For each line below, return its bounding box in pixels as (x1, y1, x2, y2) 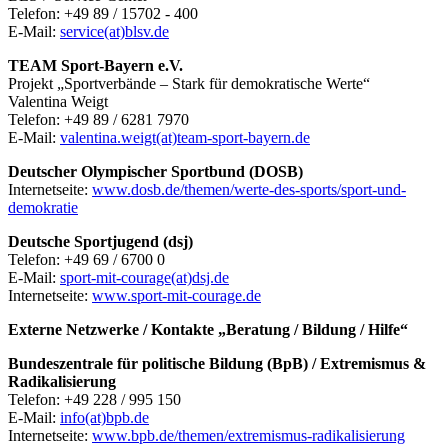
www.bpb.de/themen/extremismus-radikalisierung (92, 426, 405, 444)
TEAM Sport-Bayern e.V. (8, 56, 183, 74)
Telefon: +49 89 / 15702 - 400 (8, 4, 198, 22)
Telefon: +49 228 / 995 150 (8, 390, 185, 408)
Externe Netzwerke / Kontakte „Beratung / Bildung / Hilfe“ (8, 320, 408, 338)
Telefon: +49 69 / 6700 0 (8, 250, 165, 268)
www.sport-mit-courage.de (92, 286, 261, 304)
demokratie (8, 198, 78, 216)
